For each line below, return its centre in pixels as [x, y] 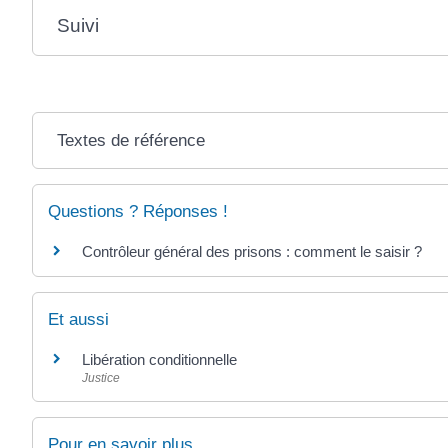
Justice [101, 378]
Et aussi [78, 320]
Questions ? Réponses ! [138, 211]
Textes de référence [130, 140]
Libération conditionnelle [159, 360]
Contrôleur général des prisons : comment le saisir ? [252, 251]
